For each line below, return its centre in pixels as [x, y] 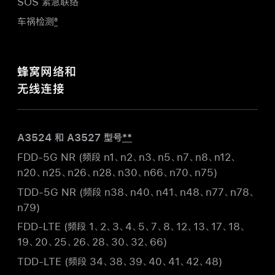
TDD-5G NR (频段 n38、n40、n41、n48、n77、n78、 [136, 192]
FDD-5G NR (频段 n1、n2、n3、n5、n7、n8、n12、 [127, 157]
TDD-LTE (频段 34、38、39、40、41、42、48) [120, 261]
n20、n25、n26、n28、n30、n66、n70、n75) [117, 172]
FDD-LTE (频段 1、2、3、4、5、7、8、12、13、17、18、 [132, 227]
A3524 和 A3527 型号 [70, 137]
